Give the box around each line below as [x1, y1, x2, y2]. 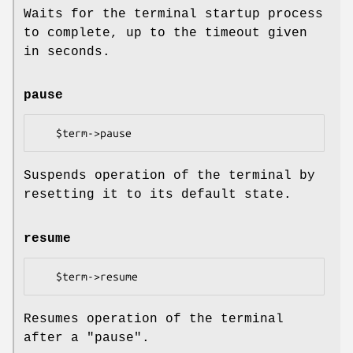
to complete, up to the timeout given [24, 26, 307, 41]
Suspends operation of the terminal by [24, 169, 315, 184]
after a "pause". [24, 330, 150, 345]
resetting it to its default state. [24, 188, 292, 203]
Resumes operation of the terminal [24, 311, 284, 326]
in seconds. [24, 45, 110, 60]
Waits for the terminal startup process [24, 7, 323, 22]
